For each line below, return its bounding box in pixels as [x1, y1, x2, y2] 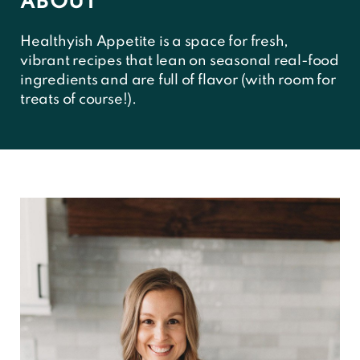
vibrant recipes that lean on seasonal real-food [20, 54, 339, 69]
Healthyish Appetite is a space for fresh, [20, 35, 289, 50]
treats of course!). [20, 92, 137, 108]
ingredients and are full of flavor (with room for [20, 73, 336, 88]
